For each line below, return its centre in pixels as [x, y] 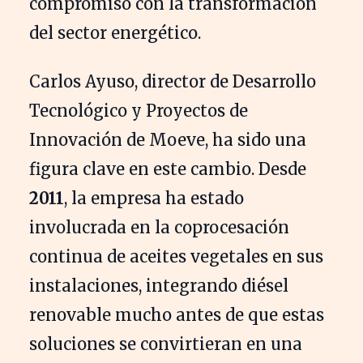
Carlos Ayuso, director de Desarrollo [173, 81]
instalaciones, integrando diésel [159, 285]
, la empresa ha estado [154, 198]
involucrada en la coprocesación [159, 227]
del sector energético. [115, 32]
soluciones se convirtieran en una [166, 344]
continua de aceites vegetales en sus [176, 256]
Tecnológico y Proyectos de [139, 110]
